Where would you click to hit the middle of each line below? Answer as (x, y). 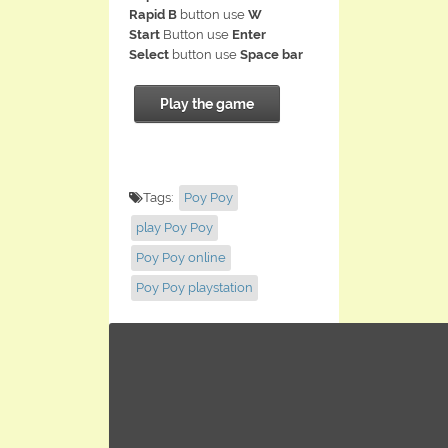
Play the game (207, 104)
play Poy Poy (174, 228)
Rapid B (153, 15)
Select (149, 55)
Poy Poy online (181, 258)
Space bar (271, 55)
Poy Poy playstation (194, 288)
